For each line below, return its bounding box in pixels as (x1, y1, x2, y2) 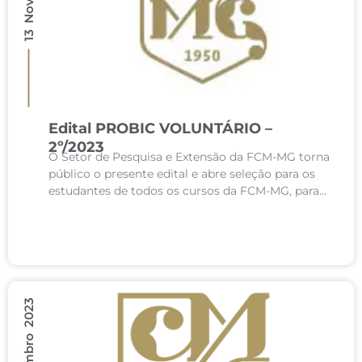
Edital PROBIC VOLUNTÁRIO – (48, 120, 272, 137)
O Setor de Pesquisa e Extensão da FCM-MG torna (48, 149, 330, 164)
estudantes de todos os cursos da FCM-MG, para (48, 183, 319, 198)
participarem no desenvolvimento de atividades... (48, 200, 326, 215)
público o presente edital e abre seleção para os (48, 166, 315, 181)
